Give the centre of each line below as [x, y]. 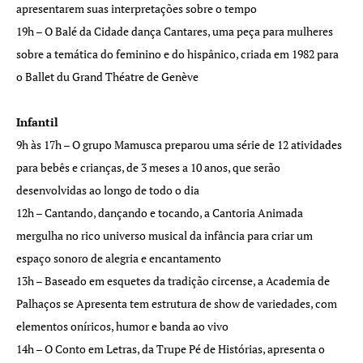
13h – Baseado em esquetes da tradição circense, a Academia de [173, 280]
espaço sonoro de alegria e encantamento [119, 258]
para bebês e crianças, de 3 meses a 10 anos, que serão [148, 167]
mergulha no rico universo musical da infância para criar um [164, 235]
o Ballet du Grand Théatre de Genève [107, 76]
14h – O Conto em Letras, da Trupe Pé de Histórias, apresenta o [171, 348]
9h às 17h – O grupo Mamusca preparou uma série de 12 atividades [179, 144]
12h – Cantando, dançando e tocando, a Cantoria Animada [160, 212]
